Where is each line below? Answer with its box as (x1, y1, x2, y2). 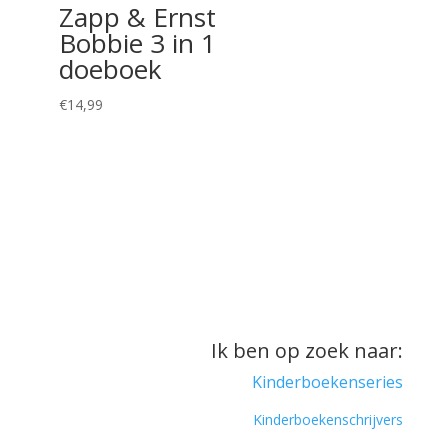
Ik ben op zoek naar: (211, 336, 404, 364)
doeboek (58, 51, 162, 88)
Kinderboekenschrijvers (253, 409, 404, 429)
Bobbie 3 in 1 (58, 25, 216, 62)
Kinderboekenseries (252, 370, 404, 393)
